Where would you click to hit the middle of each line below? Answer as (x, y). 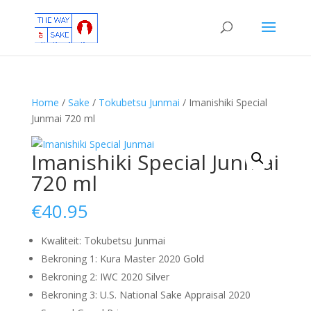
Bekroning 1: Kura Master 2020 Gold (122, 259)
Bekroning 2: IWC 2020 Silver (105, 277)
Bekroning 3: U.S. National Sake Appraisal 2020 (145, 295)
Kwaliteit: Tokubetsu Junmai (103, 241)
